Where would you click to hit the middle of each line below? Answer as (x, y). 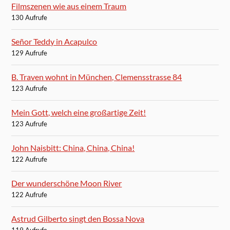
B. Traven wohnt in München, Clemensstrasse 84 (97, 77)
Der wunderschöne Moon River (67, 183)
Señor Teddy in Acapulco (54, 42)
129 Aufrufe (30, 53)
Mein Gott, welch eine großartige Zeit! (79, 112)
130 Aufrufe (30, 18)
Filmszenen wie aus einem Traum (69, 6)
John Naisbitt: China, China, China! (73, 148)
